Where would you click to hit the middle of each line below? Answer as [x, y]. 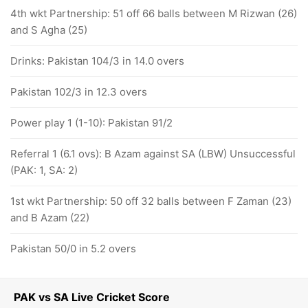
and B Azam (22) [50, 218]
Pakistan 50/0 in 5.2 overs [73, 249]
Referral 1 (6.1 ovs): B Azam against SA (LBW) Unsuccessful [153, 154]
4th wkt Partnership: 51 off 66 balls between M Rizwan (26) [154, 13]
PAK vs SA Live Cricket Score [92, 297]
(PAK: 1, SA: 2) [44, 170]
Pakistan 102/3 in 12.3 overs [79, 92]
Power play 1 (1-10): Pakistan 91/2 [91, 123]
